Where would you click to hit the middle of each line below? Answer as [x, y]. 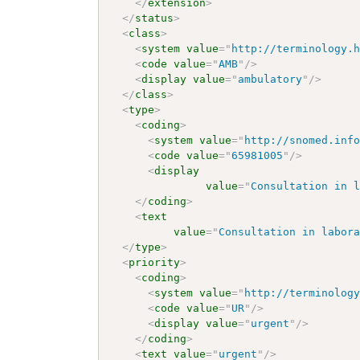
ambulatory [270, 79]
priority [155, 262]
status [155, 18]
